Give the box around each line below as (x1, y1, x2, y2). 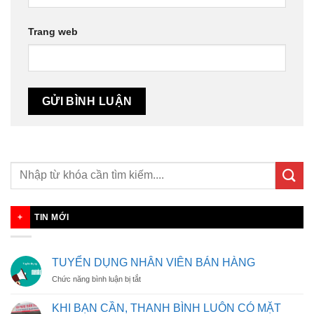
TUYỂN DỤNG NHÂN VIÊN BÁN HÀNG (52, 257, 255, 269)
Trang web (28, 26, 78, 38)
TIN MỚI (34, 212, 69, 222)
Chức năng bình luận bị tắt (52, 275, 141, 284)
